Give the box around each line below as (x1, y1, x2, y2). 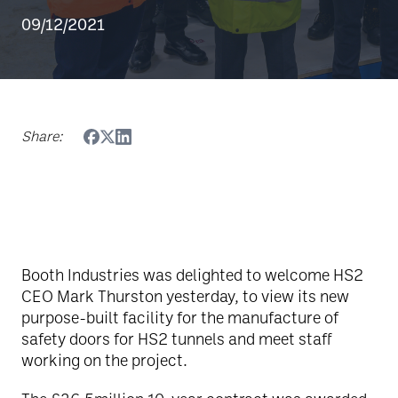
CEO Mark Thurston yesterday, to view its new (21, 286, 349, 306)
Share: (21, 127, 62, 145)
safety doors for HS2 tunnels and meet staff (21, 329, 332, 348)
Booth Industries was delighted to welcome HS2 (21, 265, 363, 284)
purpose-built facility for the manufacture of (21, 307, 338, 327)
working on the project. (21, 350, 187, 370)
